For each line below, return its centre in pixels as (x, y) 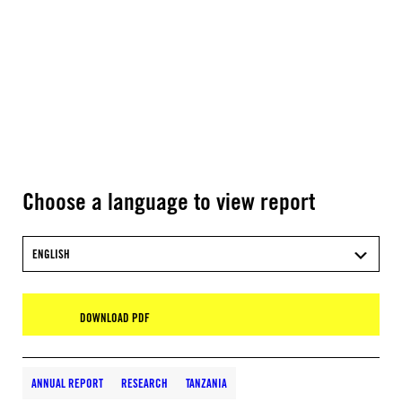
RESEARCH (144, 383)
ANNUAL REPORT (67, 383)
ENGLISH (51, 254)
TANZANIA (206, 383)
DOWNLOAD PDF (115, 318)
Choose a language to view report (169, 201)
